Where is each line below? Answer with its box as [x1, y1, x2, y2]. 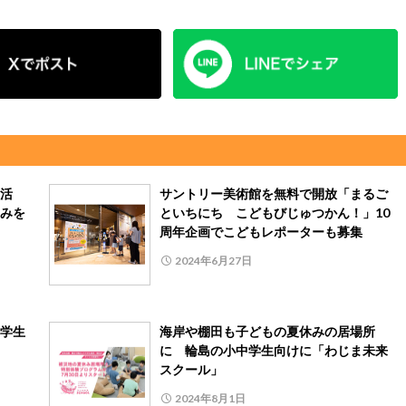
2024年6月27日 [175, 253, 252, 267]
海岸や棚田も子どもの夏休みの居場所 [159, 323, 375, 339]
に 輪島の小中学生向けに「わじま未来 [159, 342, 388, 358]
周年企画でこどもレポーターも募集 [159, 223, 362, 239]
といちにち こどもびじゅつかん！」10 [159, 204, 390, 220]
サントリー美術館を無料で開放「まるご [159, 185, 388, 201]
